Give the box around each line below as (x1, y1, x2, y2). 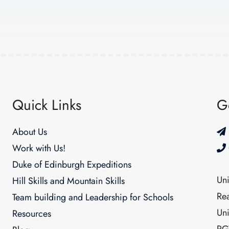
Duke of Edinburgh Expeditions (12, 157, 131, 171)
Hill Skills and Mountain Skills (12, 174, 125, 188)
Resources (12, 207, 51, 220)
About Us (12, 125, 47, 139)
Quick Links (12, 94, 81, 116)
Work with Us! (12, 141, 65, 155)
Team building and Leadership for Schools (12, 190, 173, 204)
